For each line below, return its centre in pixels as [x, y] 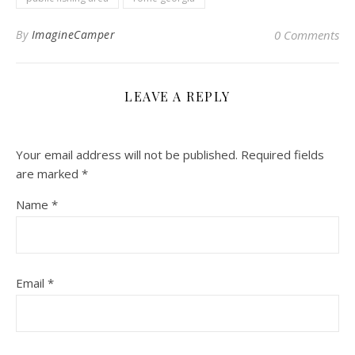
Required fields [282, 154]
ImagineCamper [73, 34]
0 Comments [307, 34]
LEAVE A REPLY [177, 96]
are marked [49, 173]
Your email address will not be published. [127, 154]
